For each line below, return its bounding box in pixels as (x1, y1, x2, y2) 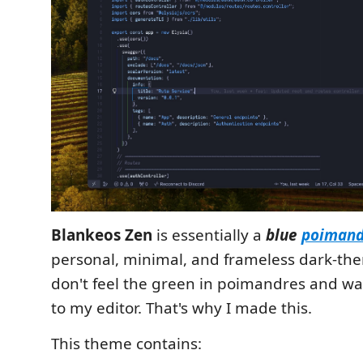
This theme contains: (51, 332, 202, 354)
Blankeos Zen (51, 224, 152, 246)
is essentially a (152, 224, 266, 246)
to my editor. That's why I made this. (51, 297, 312, 318)
